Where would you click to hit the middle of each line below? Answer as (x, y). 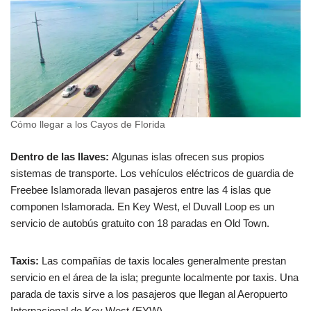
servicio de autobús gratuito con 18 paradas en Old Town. (140, 223)
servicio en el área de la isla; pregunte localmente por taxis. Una (154, 277)
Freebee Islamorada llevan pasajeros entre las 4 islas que (141, 190)
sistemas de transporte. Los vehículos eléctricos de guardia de (152, 173)
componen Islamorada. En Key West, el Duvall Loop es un (142, 206)
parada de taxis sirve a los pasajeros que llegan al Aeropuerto (149, 294)
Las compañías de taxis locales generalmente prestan (162, 260)
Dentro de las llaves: (60, 156)
